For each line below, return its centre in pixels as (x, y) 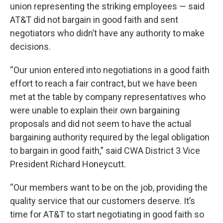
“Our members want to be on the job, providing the (109, 187)
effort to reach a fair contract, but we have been (104, 83)
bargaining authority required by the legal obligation (110, 137)
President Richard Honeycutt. (68, 164)
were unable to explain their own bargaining (95, 110)
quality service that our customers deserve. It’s (103, 201)
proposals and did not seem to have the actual (101, 124)
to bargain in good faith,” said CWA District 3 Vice (105, 151)
